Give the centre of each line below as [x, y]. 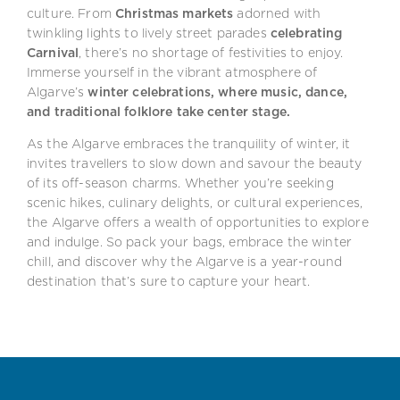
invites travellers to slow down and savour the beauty [195, 163]
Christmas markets [174, 13]
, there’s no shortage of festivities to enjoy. [211, 52]
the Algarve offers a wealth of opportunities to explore [198, 222]
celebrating [306, 33]
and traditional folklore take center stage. [161, 111]
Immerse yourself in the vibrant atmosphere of [172, 72]
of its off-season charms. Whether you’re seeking [180, 183]
